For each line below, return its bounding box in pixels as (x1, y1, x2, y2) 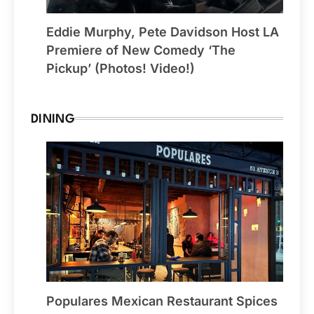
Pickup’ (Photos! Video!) (46, 61, 195, 76)
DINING (31, 114, 75, 126)
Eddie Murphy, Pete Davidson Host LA (46, 25, 279, 40)
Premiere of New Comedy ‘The (46, 43, 235, 58)
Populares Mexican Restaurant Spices (46, 293, 278, 308)
